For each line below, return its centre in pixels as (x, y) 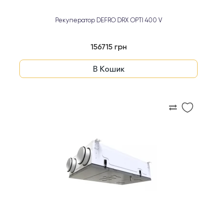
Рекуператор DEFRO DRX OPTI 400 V (108, 21)
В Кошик (108, 69)
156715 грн (108, 47)
